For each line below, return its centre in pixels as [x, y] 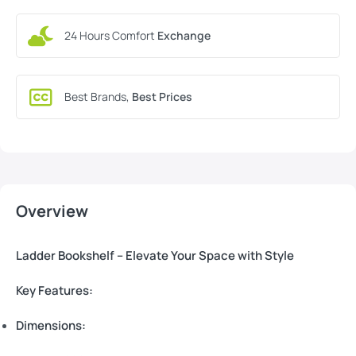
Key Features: [54, 291]
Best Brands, [98, 97]
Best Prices [162, 97]
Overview [52, 211]
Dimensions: [51, 326]
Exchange [184, 35]
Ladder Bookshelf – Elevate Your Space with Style [155, 256]
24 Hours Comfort [111, 35]
